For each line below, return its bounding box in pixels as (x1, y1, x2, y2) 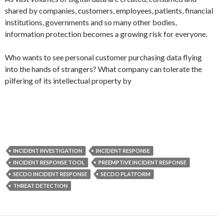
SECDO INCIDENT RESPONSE (13, 171, 87, 177)
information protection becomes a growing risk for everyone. (5, 29, 207, 38)
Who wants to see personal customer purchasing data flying (5, 53, 202, 62)
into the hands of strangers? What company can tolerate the (5, 64, 202, 73)
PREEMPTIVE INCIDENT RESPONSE (98, 159, 186, 165)
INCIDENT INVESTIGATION (13, 147, 82, 154)
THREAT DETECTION (13, 182, 68, 189)
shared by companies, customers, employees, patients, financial (5, 6, 213, 15)
